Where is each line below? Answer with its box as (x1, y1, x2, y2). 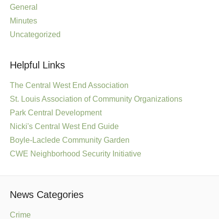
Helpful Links (10, 60, 65, 70)
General (10, 3, 38, 11)
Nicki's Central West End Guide (10, 122, 119, 131)
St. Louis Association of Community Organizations (10, 95, 182, 103)
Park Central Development (10, 109, 102, 117)
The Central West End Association (10, 81, 129, 89)
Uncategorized (10, 30, 61, 39)
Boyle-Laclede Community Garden (10, 136, 130, 144)
